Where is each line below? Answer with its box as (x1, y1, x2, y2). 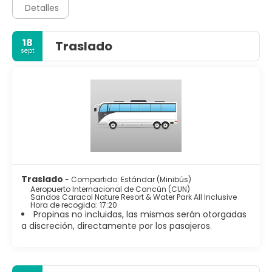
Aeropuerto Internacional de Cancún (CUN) (30, 184, 190, 195)
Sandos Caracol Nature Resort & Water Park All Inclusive (30, 192, 237, 203)
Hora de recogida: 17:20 (30, 200, 117, 211)
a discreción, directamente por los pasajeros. (21, 220, 212, 233)
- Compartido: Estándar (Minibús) (65, 174, 191, 185)
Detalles (25, 1, 59, 14)
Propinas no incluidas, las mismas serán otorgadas (33, 208, 246, 221)
